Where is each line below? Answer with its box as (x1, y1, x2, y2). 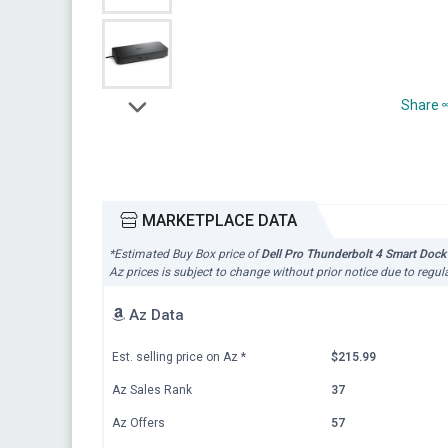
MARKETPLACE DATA (138, 211, 297, 230)
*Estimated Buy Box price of (109, 247, 261, 261)
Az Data (125, 305, 184, 324)
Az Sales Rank (112, 382, 192, 397)
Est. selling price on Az (112, 349, 241, 364)
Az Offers (112, 415, 165, 430)
